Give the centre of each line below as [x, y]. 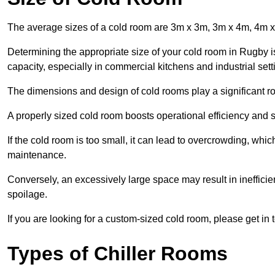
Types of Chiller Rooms [118, 254]
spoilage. [27, 195]
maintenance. [37, 155]
